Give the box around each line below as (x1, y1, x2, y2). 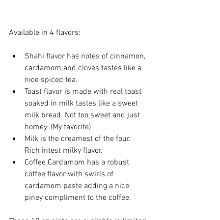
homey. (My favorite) (25, 122, 91, 132)
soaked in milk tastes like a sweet (25, 99, 140, 109)
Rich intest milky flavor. (25, 146, 103, 156)
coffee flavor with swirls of (25, 169, 115, 179)
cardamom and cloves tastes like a (25, 63, 143, 73)
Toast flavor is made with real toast (25, 87, 143, 97)
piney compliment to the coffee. (25, 193, 131, 203)
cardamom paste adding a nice (25, 181, 131, 191)
